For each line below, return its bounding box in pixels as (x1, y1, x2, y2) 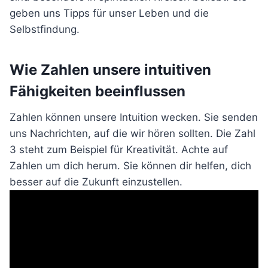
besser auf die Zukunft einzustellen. (10, 176, 182, 188)
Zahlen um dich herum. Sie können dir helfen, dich (10, 160, 251, 172)
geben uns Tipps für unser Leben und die (10, 7, 209, 19)
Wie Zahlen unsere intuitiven (10, 61, 211, 78)
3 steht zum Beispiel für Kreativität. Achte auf (10, 144, 228, 156)
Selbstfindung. (10, 23, 80, 35)
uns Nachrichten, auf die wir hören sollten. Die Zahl (10, 127, 255, 139)
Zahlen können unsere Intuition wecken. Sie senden (10, 111, 258, 123)
